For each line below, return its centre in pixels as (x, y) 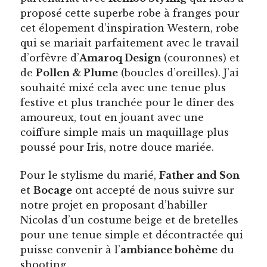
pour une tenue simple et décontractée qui (132, 235)
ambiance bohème (169, 249)
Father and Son (200, 175)
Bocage (53, 190)
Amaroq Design (120, 58)
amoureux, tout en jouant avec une (112, 117)
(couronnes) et (201, 58)
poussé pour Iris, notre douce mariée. (119, 147)
